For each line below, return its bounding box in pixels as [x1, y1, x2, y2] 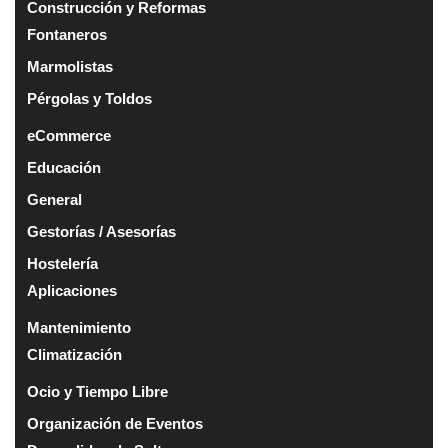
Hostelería [27, 254, 98, 272]
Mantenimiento [27, 318, 131, 336]
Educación [27, 158, 101, 176]
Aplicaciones [27, 281, 117, 299]
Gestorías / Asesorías [27, 222, 176, 240]
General [27, 190, 82, 208]
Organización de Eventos [27, 414, 203, 432]
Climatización [27, 345, 122, 363]
